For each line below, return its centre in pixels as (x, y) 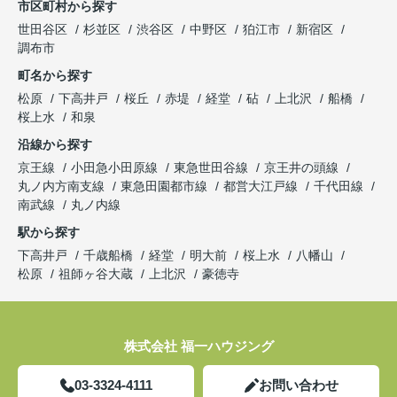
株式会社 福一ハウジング (198, 346)
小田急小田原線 (116, 168)
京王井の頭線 (303, 168)
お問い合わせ (298, 385)
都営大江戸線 (262, 187)
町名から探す (55, 76)
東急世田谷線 (213, 168)
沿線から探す (55, 145)
